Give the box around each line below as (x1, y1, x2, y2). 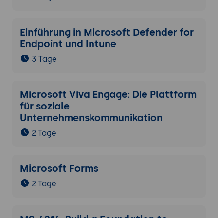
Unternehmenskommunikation (19, 112, 163, 124)
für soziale (19, 100, 70, 112)
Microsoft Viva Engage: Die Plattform (19, 89, 197, 101)
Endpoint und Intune (19, 38, 116, 50)
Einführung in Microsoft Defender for (19, 26, 194, 38)
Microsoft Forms (19, 163, 98, 175)
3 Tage (31, 54, 57, 64)
